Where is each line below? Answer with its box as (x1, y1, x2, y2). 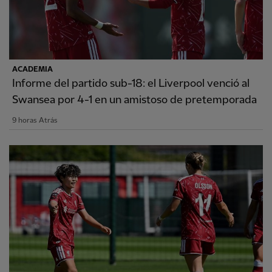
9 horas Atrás (12, 117, 58, 125)
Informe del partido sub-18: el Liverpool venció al (12, 78, 250, 90)
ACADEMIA (12, 66, 53, 74)
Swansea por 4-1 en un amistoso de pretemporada (12, 94, 257, 106)
